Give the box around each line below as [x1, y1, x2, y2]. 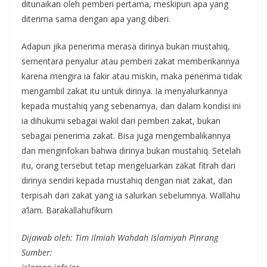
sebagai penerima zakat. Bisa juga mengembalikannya [21, 130, 231, 141]
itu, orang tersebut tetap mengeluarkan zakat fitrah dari [21, 160, 235, 171]
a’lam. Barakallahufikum [21, 204, 113, 216]
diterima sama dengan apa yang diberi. [21, 13, 170, 24]
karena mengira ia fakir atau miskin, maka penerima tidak [21, 70, 242, 82]
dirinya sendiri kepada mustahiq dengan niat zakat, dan [21, 175, 232, 186]
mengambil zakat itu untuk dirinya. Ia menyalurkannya [21, 85, 228, 97]
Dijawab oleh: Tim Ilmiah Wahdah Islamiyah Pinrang [21, 232, 218, 243]
